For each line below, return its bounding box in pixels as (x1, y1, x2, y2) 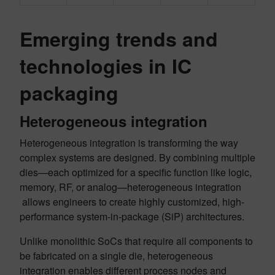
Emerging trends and (20, 25, 218, 53)
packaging (20, 79, 118, 107)
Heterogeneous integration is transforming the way (20, 136, 238, 150)
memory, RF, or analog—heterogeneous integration (20, 180, 241, 194)
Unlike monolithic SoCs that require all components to (20, 234, 253, 248)
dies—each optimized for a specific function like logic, (20, 165, 252, 179)
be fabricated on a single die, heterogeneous (20, 249, 213, 263)
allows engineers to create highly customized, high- (20, 195, 244, 209)
